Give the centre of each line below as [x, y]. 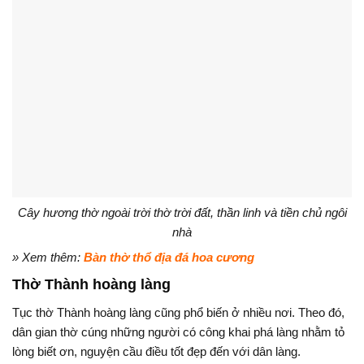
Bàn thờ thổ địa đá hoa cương [169, 257]
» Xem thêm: [48, 257]
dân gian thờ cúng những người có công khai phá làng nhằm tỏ [178, 331]
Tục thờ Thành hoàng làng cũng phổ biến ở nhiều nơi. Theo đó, [178, 312]
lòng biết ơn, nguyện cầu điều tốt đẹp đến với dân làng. [156, 351]
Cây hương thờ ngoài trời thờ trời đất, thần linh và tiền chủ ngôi [182, 212]
